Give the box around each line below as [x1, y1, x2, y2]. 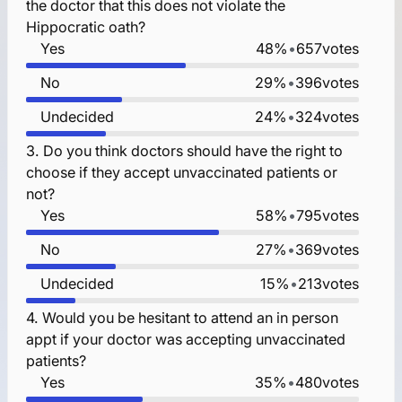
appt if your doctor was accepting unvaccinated [25, 329, 345, 348]
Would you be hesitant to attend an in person [41, 308, 338, 327]
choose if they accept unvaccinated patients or [25, 162, 337, 181]
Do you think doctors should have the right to [42, 141, 343, 160]
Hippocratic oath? [25, 17, 145, 36]
